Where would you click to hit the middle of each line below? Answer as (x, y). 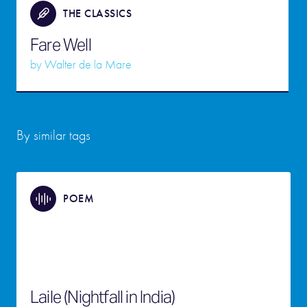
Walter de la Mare (88, 65)
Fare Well (61, 45)
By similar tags (53, 135)
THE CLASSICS (97, 13)
